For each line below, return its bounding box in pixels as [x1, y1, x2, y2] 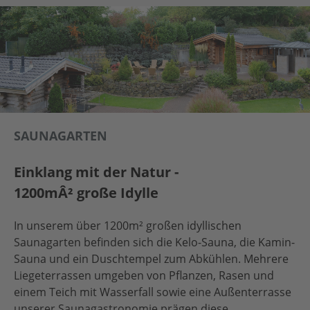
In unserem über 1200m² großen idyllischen [14, 218, 241, 233]
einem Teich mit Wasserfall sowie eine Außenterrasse [14, 284, 291, 300]
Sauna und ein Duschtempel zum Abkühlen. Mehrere [14, 251, 289, 266]
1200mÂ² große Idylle [14, 183, 158, 202]
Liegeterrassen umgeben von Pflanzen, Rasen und [14, 268, 274, 283]
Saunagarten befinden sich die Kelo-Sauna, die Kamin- [14, 235, 295, 250]
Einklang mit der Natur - [14, 163, 179, 181]
